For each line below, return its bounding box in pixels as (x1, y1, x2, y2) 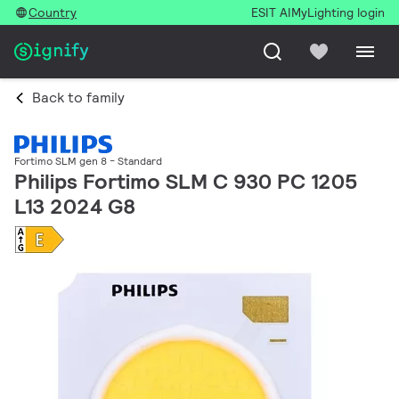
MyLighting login (291, 4, 385, 20)
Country (28, 4, 77, 20)
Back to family (32, 88, 125, 107)
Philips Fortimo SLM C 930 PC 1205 (14, 167, 358, 196)
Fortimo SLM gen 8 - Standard (14, 154, 162, 168)
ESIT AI (251, 4, 291, 20)
